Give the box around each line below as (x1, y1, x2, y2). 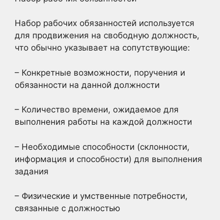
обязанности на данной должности (15, 80, 160, 90)
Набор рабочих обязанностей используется (15, 18, 194, 28)
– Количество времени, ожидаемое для (15, 105, 179, 114)
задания (15, 166, 49, 176)
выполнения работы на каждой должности (15, 117, 192, 127)
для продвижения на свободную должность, (15, 30, 199, 40)
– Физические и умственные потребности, (15, 191, 188, 201)
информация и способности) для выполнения (15, 154, 202, 164)
